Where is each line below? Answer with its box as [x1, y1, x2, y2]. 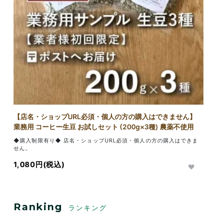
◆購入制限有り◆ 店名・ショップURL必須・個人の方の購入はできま [14, 137, 199, 144]
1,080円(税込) [14, 159, 65, 169]
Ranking [14, 201, 62, 213]
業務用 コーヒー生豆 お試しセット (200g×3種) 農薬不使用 [14, 123, 194, 131]
